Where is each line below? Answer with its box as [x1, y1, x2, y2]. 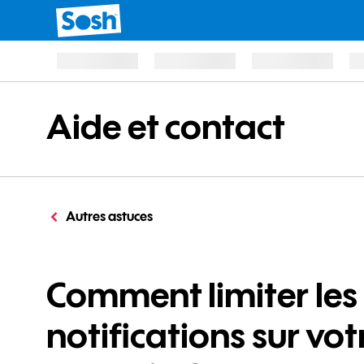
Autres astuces [66, 208, 153, 224]
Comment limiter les [46, 273, 357, 315]
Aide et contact [46, 106, 285, 147]
